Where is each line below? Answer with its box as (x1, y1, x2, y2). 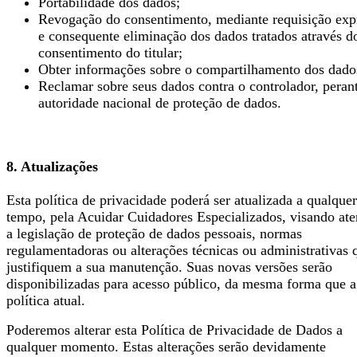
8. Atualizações (6, 158, 98, 175)
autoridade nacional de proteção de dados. (38, 95, 281, 112)
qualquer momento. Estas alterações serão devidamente (6, 338, 326, 355)
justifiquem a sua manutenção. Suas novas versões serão (6, 258, 332, 275)
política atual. (6, 292, 85, 308)
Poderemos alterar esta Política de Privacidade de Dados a (6, 321, 343, 338)
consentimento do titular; (38, 45, 182, 61)
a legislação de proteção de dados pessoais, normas (6, 225, 302, 241)
